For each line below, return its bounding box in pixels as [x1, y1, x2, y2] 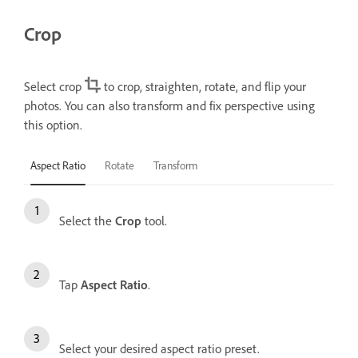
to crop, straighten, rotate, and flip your [101, 78, 306, 95]
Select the [59, 213, 115, 229]
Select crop [24, 78, 85, 95]
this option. [24, 117, 82, 133]
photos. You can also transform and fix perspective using [24, 97, 315, 114]
